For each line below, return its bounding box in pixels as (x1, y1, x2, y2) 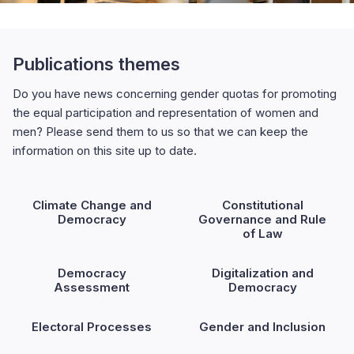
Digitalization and (211, 265, 314, 281)
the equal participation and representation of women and (13, 104, 318, 120)
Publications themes (13, 53, 180, 74)
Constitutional (221, 197, 303, 213)
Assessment (54, 279, 130, 295)
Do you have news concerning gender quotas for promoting (13, 85, 337, 101)
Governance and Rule (198, 211, 326, 227)
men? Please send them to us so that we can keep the (13, 123, 308, 139)
